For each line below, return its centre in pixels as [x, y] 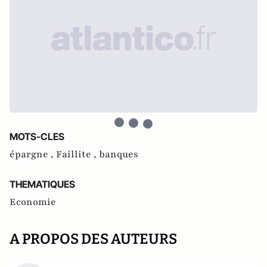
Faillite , [77, 154]
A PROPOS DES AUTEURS [93, 239]
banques [119, 154]
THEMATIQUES [42, 184]
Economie [33, 202]
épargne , [33, 154]
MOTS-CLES [37, 136]
